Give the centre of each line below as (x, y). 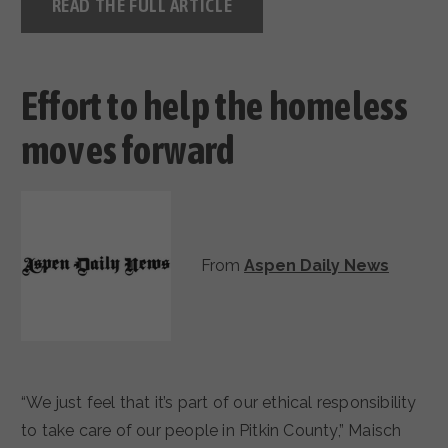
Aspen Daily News (316, 266)
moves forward (128, 149)
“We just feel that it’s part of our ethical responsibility (32, 403)
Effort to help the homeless (215, 105)
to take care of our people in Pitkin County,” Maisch (211, 431)
